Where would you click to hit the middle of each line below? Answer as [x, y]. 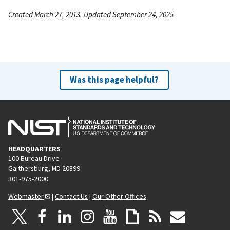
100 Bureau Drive [34, 158]
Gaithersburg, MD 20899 [44, 168]
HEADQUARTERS [34, 149]
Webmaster [26, 196]
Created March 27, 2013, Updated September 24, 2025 [91, 14]
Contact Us [71, 196]
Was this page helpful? [114, 79]
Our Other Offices [119, 196]
